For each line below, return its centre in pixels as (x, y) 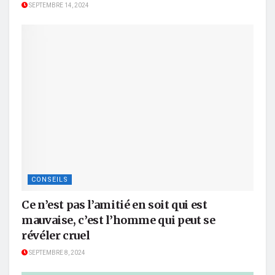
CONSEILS (50, 179)
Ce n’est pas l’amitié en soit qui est (114, 204)
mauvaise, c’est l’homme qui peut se (118, 220)
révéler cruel (56, 235)
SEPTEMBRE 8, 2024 (56, 253)
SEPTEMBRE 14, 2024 (58, 6)
